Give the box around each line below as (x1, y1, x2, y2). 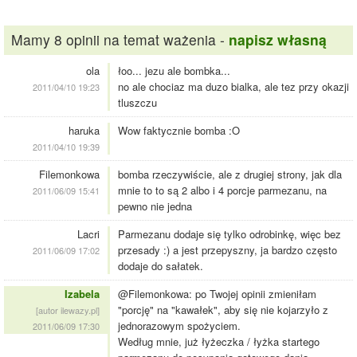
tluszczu (118, 95, 157, 111)
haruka (69, 123, 100, 139)
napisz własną (228, 29, 327, 50)
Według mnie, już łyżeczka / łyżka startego (118, 334, 320, 350)
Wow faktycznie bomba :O (118, 123, 240, 139)
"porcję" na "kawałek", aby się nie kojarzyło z (118, 302, 328, 318)
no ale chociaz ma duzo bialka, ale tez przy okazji (118, 79, 349, 95)
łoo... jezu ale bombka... (118, 63, 230, 79)
